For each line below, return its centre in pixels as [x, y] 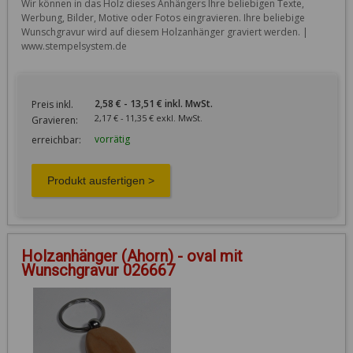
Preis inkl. [52, 104]
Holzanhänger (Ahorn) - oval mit [132, 256]
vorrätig [112, 139]
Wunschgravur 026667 [98, 270]
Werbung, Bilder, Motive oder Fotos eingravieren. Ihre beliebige [163, 17]
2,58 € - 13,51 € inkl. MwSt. [171, 103]
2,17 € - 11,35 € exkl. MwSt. [163, 117]
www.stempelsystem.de [74, 46]
